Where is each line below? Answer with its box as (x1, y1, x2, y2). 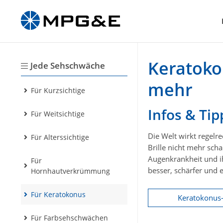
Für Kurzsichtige (31, 86, 85, 96)
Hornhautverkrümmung (31, 166, 110, 176)
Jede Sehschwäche (30, 60, 105, 72)
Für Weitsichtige (31, 109, 85, 119)
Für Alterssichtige (31, 132, 89, 142)
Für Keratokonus (31, 190, 86, 200)
